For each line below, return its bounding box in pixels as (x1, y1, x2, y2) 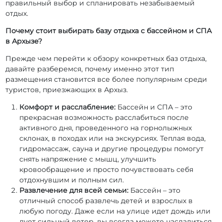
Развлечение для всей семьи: (19, 186, 129, 195)
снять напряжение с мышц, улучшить (19, 155, 157, 164)
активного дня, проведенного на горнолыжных (19, 123, 192, 133)
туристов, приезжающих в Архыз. (5, 85, 128, 95)
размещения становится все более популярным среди (5, 75, 208, 84)
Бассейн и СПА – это (115, 103, 193, 112)
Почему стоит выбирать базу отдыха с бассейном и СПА (5, 26, 212, 36)
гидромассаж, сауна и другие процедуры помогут (19, 144, 204, 154)
